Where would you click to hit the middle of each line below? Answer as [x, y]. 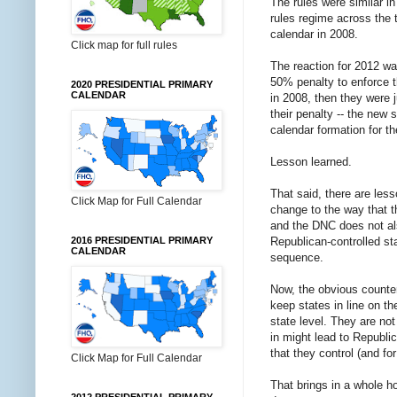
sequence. [297, 258]
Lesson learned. [311, 162]
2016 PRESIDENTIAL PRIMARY [142, 240]
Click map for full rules [124, 45]
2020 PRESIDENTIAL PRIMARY [142, 84]
